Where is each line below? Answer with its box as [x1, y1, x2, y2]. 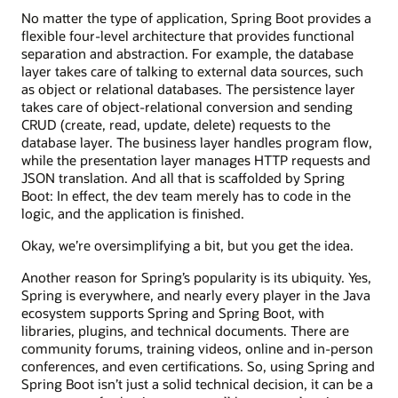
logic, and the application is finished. [21, 203, 244, 222]
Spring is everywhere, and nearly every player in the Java [21, 286, 370, 305]
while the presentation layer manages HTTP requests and [21, 150, 370, 169]
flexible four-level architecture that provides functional [21, 26, 354, 44]
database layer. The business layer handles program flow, [21, 132, 372, 151]
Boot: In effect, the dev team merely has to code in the [21, 186, 351, 204]
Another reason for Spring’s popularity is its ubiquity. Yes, [21, 268, 371, 287]
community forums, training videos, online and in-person [21, 339, 373, 358]
